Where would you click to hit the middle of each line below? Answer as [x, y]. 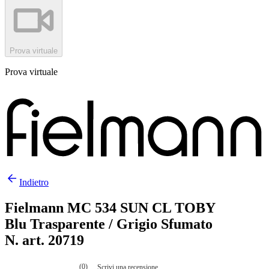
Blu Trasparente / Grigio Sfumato [109, 224]
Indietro [34, 183]
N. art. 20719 [44, 240]
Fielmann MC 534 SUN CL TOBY [110, 207]
